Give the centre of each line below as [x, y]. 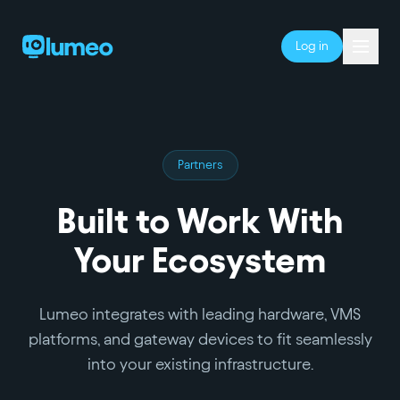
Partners [200, 165]
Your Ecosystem [200, 260]
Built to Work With [200, 221]
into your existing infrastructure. [200, 364]
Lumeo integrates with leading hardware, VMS [200, 314]
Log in [312, 46]
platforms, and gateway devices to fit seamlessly [200, 339]
